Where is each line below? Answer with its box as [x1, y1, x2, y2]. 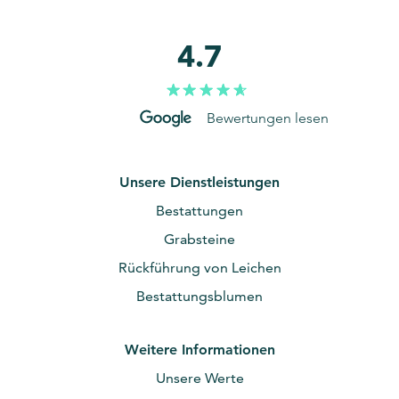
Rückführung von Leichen [118, 259, 281, 276]
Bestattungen [156, 202, 243, 219]
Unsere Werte [155, 370, 244, 387]
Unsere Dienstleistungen [119, 174, 280, 191]
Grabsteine [164, 231, 235, 248]
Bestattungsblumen [136, 288, 263, 305]
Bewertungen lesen [207, 110, 329, 126]
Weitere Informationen [124, 341, 275, 358]
